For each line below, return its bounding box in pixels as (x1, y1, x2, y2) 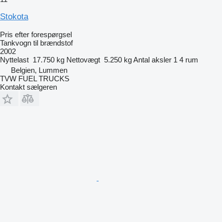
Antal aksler (133, 55, 171, 64)
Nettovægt (66, 55, 100, 64)
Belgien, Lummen (11, 66, 67, 74)
